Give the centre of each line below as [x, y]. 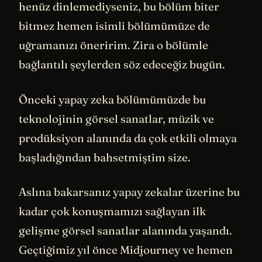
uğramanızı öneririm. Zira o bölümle [113, 45]
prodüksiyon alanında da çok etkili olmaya [128, 138]
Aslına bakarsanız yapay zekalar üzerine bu [129, 192]
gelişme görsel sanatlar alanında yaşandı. [125, 231]
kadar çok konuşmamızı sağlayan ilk [112, 211]
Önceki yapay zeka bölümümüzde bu [112, 99]
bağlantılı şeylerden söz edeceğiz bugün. [122, 64]
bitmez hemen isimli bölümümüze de [114, 26]
